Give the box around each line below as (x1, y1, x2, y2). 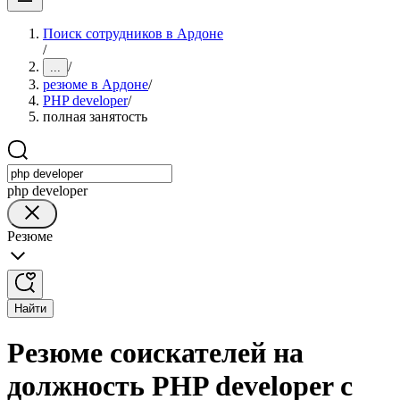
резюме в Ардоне (43, 77, 148, 92)
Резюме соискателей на (7, 337, 304, 370)
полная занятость (43, 109, 147, 124)
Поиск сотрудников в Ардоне (43, 26, 223, 41)
